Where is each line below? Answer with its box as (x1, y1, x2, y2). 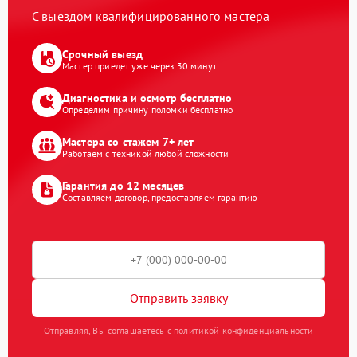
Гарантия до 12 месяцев (62, 178, 185, 193)
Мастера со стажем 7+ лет (62, 134, 194, 149)
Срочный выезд (62, 46, 143, 61)
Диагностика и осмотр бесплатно (62, 90, 233, 105)
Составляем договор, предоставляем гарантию (62, 190, 258, 203)
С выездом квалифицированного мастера (32, 8, 270, 25)
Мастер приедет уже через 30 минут (62, 59, 217, 72)
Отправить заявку (129, 289, 228, 306)
